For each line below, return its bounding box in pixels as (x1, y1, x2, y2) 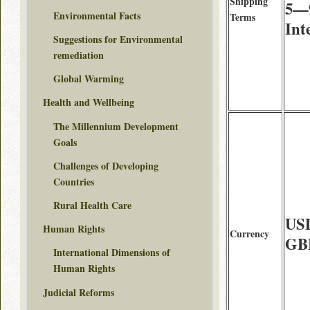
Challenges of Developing (53, 158, 158, 173)
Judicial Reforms (43, 284, 114, 300)
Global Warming (53, 71, 124, 86)
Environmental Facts (53, 8, 140, 23)
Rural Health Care (53, 197, 131, 212)
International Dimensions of (53, 245, 170, 260)
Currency (230, 226, 269, 241)
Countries (53, 174, 94, 189)
